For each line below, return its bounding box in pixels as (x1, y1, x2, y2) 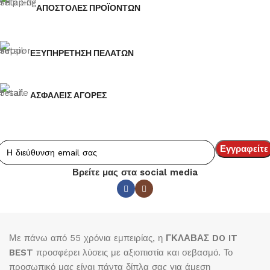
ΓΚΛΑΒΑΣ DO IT (166, 233, 237, 243)
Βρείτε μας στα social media (72, 167, 198, 178)
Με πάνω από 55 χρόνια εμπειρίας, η (9, 233, 166, 243)
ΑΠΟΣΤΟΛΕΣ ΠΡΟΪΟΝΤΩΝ (36, 2, 140, 13)
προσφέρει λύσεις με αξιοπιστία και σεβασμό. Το (33, 247, 233, 258)
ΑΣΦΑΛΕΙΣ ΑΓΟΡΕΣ (30, 90, 107, 101)
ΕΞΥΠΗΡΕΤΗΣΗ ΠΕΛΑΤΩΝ (30, 48, 134, 58)
